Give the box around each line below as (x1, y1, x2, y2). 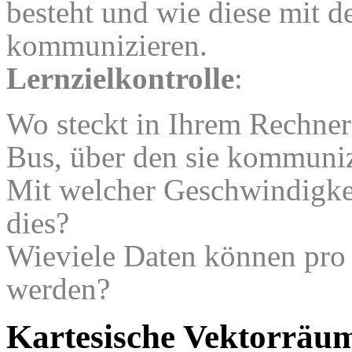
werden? (6, 271, 110, 306)
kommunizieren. (6, 27, 207, 62)
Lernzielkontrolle (6, 60, 234, 95)
